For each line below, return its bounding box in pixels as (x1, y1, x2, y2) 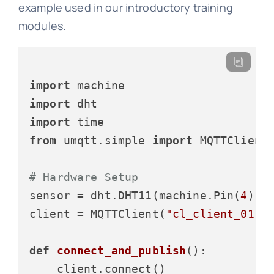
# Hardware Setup (29, 170, 139, 183)
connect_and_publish (56, 243, 187, 257)
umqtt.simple (56, 133, 152, 147)
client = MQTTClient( (29, 207, 166, 220)
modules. (18, 18, 67, 33)
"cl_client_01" (165, 207, 261, 220)
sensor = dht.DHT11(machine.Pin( (29, 188, 241, 202)
